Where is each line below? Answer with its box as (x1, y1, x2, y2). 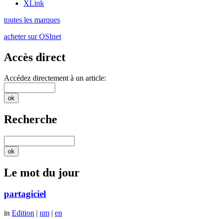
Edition (12, 209, 34, 218)
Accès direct (4, 50, 66, 64)
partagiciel (4, 189, 46, 199)
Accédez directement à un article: (4, 73, 106, 82)
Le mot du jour (4, 166, 80, 179)
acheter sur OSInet (4, 32, 61, 41)
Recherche (4, 112, 57, 126)
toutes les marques (4, 16, 60, 24)
